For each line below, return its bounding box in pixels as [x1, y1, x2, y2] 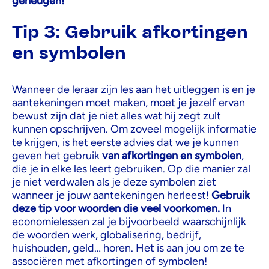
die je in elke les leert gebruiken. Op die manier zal [12, 162, 250, 175]
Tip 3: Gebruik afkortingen [12, 20, 248, 43]
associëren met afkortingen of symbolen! [12, 254, 207, 268]
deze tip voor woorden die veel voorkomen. [12, 201, 220, 215]
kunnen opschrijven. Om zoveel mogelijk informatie [12, 122, 256, 136]
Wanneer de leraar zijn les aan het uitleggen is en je [12, 82, 255, 96]
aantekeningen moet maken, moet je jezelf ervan [12, 95, 245, 109]
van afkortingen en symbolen [102, 148, 241, 162]
